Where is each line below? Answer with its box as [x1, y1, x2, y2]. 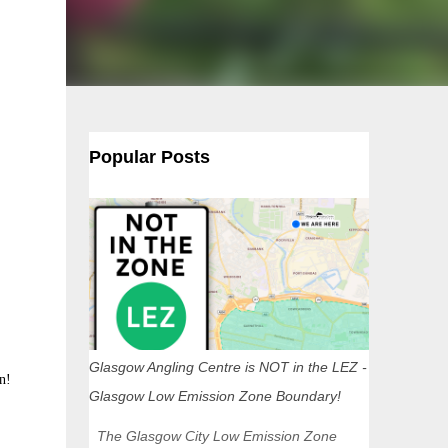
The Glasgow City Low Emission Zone [88, 428, 337, 444]
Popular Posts [88, 147, 210, 167]
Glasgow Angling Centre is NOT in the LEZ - [88, 359, 367, 375]
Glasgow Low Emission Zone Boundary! [88, 388, 341, 404]
